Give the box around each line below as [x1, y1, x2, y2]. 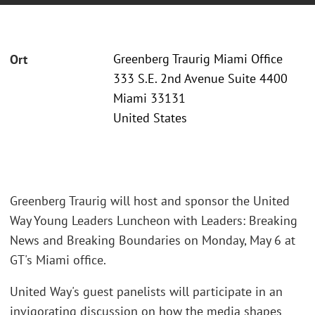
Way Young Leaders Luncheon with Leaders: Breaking [10, 212, 297, 229]
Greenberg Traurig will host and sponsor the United [10, 192, 290, 209]
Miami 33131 [113, 90, 186, 107]
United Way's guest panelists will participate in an [10, 283, 283, 300]
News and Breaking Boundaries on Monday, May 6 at [10, 231, 295, 248]
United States [113, 110, 187, 127]
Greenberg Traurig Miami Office [113, 51, 283, 67]
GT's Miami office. [10, 251, 106, 268]
